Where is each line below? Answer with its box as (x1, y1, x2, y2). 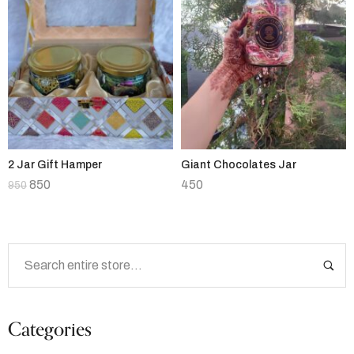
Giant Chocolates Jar (181, 158, 296, 171)
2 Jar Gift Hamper (8, 158, 102, 171)
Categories (8, 314, 92, 345)
